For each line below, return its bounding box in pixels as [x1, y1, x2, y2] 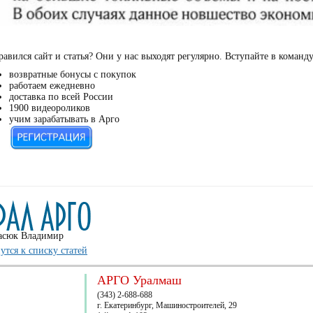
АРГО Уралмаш [97, 273, 182, 287]
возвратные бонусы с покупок [9, 69, 136, 80]
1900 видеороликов [9, 103, 90, 113]
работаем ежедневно [9, 80, 95, 91]
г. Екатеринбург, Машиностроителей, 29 [97, 300, 237, 310]
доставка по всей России [9, 92, 113, 102]
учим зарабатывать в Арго [9, 114, 119, 124]
